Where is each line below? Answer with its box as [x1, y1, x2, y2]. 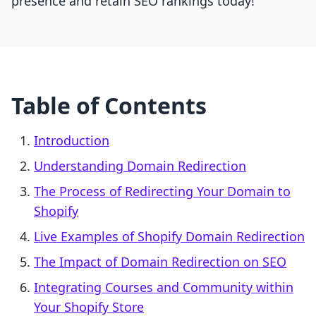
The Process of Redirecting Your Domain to [34, 183, 291, 200]
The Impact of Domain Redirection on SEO [34, 253, 286, 271]
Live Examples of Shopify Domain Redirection [34, 228, 305, 245]
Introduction [34, 132, 109, 150]
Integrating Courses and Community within [34, 279, 293, 296]
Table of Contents [11, 90, 207, 121]
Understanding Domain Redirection [34, 157, 246, 175]
